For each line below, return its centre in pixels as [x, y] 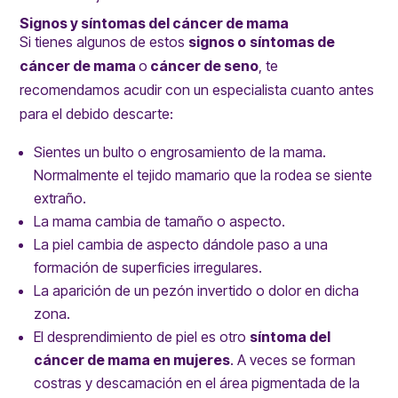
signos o [218, 42]
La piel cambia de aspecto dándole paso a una [181, 245]
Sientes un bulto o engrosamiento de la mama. [180, 152]
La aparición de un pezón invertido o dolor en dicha [197, 291]
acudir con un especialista [206, 90]
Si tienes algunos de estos [103, 42]
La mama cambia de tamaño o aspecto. [160, 222]
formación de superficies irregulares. [148, 268]
